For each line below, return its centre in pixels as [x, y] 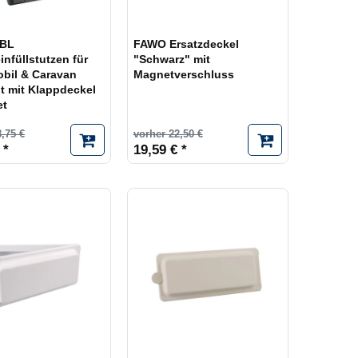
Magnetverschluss [183, 75]
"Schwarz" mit [171, 60]
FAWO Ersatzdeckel [186, 44]
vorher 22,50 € [168, 134]
